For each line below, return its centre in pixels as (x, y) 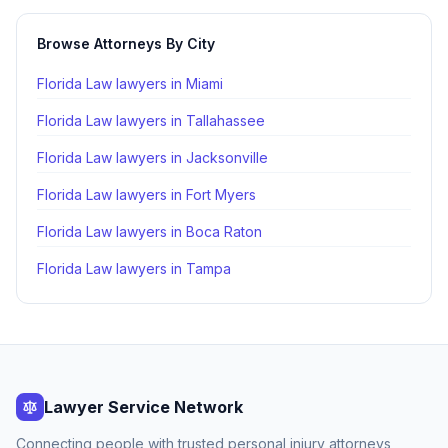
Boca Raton (224, 231)
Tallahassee (225, 120)
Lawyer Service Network (143, 407)
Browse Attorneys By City (126, 43)
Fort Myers (221, 194)
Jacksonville (227, 157)
